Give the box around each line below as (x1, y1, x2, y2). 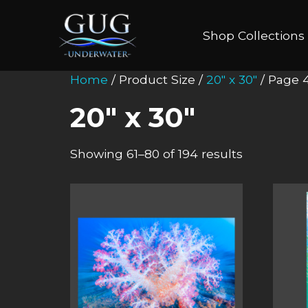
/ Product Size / (108, 72, 206, 87)
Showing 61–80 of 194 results (70, 146, 243, 161)
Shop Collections (202, 27, 305, 43)
